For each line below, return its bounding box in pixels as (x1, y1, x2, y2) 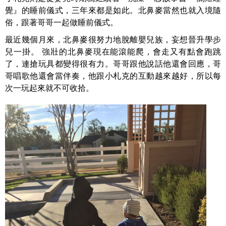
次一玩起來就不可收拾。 (5, 84, 94, 92)
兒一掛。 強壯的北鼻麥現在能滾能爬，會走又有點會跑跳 (5, 47, 221, 56)
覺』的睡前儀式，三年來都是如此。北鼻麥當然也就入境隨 (5, 6, 221, 15)
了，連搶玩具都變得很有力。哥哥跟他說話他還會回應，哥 (5, 60, 221, 68)
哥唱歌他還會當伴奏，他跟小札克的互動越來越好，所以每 (5, 72, 221, 80)
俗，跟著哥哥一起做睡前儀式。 (5, 18, 118, 27)
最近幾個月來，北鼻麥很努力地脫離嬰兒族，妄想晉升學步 (5, 35, 221, 44)
